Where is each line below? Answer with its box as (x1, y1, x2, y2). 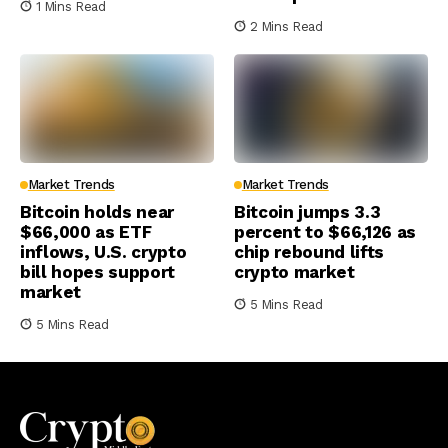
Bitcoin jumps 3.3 (234, 202, 381, 223)
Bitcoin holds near (20, 202, 174, 223)
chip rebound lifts (234, 242, 384, 263)
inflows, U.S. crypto (20, 242, 187, 263)
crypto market (234, 262, 355, 283)
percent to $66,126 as (234, 222, 416, 243)
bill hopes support (20, 262, 175, 283)
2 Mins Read (249, 19, 323, 35)
